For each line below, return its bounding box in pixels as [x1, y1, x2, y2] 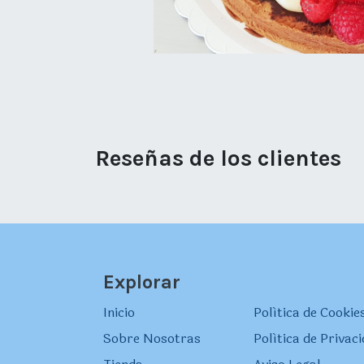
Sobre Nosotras [103, 328, 201, 349]
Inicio [103, 302, 135, 323]
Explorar [103, 271, 180, 294]
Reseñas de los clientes [95, 145, 341, 172]
